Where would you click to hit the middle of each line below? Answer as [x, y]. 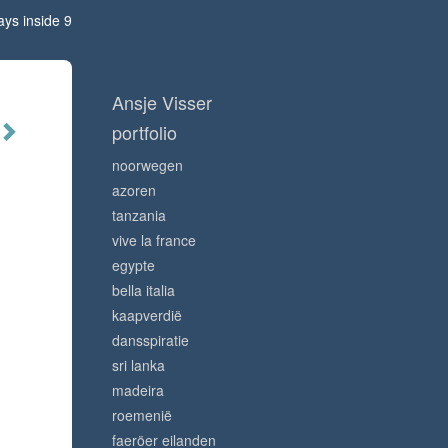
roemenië [142, 415]
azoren [134, 190]
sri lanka [138, 365]
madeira [138, 390]
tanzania [139, 215]
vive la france [154, 240]
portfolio [144, 132]
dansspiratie [150, 340]
